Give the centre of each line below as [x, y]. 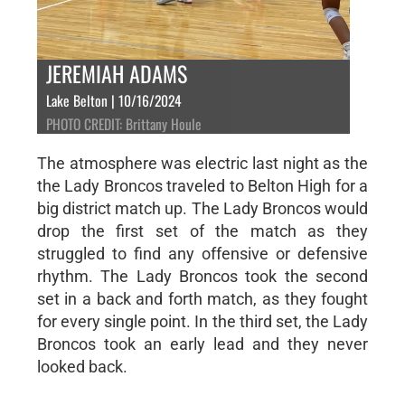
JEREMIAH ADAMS [116, 73]
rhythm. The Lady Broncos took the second [202, 276]
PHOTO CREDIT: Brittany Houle [123, 123]
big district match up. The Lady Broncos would [202, 208]
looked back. [82, 366]
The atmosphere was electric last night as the [202, 163]
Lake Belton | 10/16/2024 [113, 100]
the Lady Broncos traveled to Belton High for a [202, 185]
